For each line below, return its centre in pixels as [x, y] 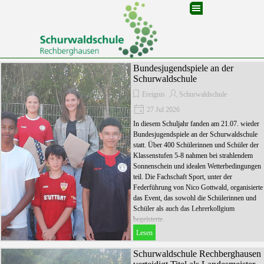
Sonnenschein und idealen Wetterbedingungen [197, 166]
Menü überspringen [156, 6]
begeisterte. [149, 219]
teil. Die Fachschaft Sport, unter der [183, 177]
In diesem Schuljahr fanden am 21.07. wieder [196, 124]
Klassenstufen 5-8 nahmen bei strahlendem [193, 156]
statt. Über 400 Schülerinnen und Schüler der [196, 145]
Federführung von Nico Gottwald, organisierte [198, 187]
